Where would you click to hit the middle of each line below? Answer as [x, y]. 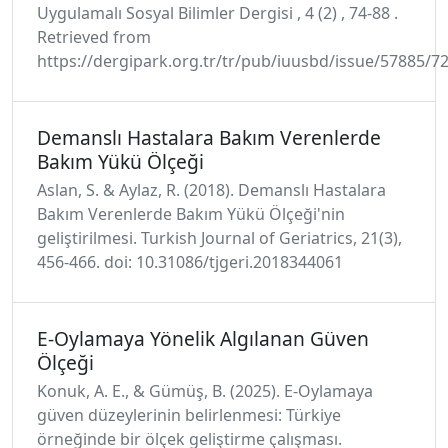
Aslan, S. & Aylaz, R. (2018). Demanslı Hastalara [211, 190]
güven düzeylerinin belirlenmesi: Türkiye [189, 415]
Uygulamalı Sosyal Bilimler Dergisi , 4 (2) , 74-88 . [217, 13]
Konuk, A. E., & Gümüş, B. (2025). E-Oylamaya [205, 391]
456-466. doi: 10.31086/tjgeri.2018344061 [190, 262]
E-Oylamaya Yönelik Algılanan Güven [203, 338]
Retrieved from [94, 37]
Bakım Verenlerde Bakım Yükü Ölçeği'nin [191, 214]
